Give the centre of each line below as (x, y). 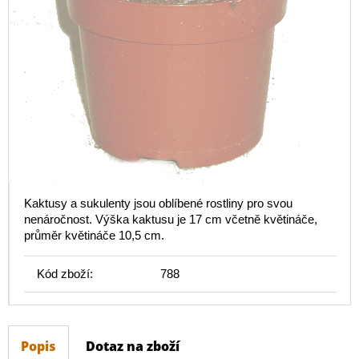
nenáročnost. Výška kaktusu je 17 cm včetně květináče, (171, 220)
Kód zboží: (65, 274)
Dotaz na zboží (133, 347)
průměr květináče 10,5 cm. (94, 236)
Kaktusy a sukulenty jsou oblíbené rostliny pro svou (158, 204)
